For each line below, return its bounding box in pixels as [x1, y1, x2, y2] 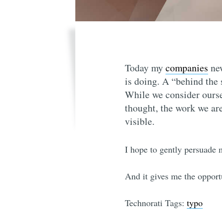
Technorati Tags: [125, 196, 187, 209]
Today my [125, 60, 166, 74]
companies [166, 60, 208, 74]
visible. [125, 114, 155, 128]
